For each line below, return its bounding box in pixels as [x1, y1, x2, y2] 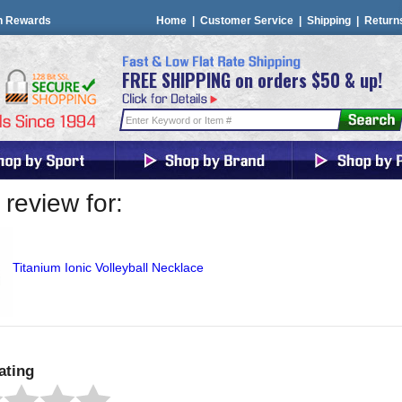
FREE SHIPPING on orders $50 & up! [122, 66, 382, 93]
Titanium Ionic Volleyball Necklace [13, 260, 204, 275]
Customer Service [200, 14, 293, 27]
